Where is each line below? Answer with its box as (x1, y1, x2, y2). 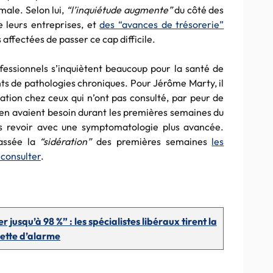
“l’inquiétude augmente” (66, 4, 175, 16)
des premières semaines (96, 135, 212, 147)
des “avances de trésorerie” (99, 18, 224, 30)
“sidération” (40, 135, 97, 147)
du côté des (174, 4, 224, 16)
